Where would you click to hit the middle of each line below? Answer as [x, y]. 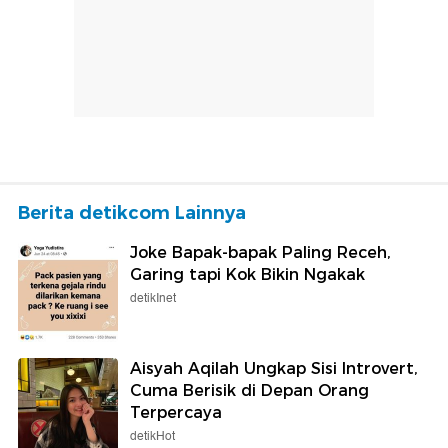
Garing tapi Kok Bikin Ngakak [247, 274]
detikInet [153, 298]
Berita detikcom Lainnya [132, 212]
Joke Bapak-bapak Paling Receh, [260, 252]
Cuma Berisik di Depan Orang [249, 390]
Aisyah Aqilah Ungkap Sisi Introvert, [274, 368]
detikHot [152, 436]
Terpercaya [176, 412]
